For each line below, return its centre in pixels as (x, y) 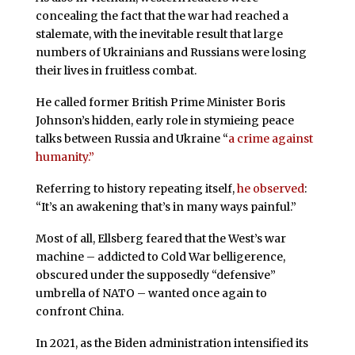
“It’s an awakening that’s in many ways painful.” (166, 207)
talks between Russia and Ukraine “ (132, 139)
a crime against (270, 139)
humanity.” (65, 157)
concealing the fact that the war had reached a (162, 16)
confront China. (79, 311)
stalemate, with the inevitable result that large (159, 34)
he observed (270, 189)
